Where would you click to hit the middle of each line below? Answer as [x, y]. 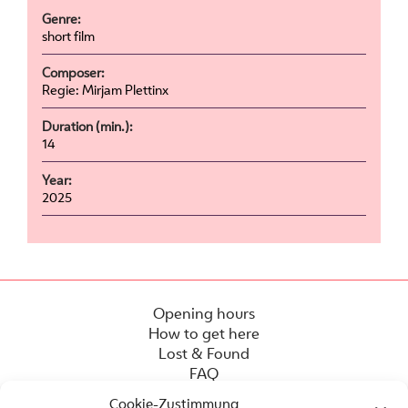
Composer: [73, 73]
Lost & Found [204, 353]
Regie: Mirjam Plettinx [105, 90]
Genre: [61, 19]
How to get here [204, 333]
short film [68, 36]
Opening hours [204, 313]
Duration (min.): [87, 127]
